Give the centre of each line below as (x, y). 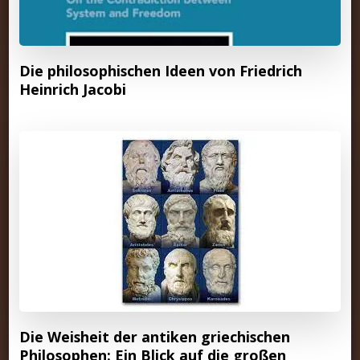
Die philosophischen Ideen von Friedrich (160, 70)
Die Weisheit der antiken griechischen (154, 336)
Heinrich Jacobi (72, 89)
